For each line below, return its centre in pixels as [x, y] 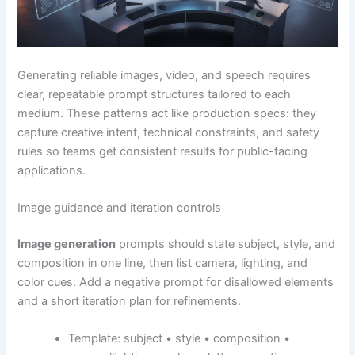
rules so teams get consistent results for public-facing [163, 151]
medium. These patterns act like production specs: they [167, 113]
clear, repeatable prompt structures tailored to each [155, 94]
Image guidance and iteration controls [120, 207]
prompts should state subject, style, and [226, 244]
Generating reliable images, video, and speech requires [164, 75]
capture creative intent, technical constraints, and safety [169, 132]
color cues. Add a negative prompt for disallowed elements [176, 282]
